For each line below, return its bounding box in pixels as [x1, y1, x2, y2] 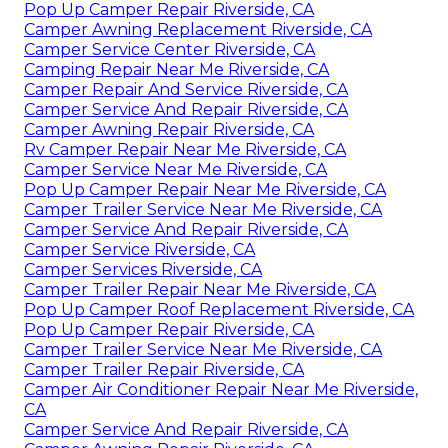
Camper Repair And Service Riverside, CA [24, 79, 348, 99]
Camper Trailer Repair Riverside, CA [24, 359, 304, 379]
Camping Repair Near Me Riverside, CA [24, 59, 329, 79]
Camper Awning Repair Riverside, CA [24, 119, 314, 139]
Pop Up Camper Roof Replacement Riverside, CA [24, 299, 414, 319]
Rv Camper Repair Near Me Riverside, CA [24, 139, 346, 159]
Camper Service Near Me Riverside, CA [24, 159, 327, 179]
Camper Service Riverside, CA [24, 239, 255, 259]
